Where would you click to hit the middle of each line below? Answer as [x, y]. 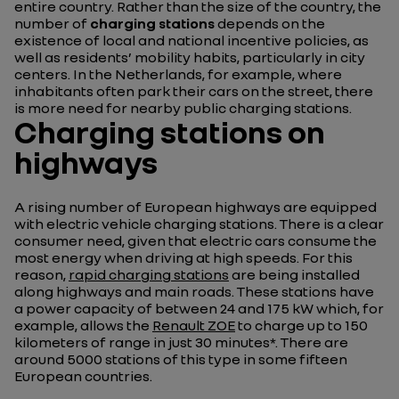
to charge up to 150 [301, 325]
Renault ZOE [194, 325]
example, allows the [83, 325]
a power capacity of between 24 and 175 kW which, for [199, 308]
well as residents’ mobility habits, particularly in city [190, 57]
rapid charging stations [149, 274]
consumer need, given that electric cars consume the [195, 240]
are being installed [294, 274]
